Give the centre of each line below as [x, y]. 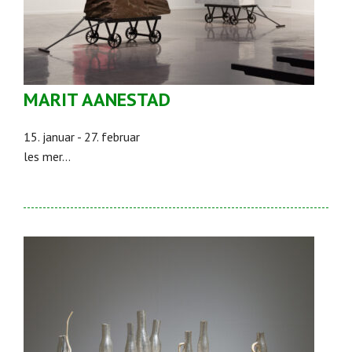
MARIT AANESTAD [97, 99]
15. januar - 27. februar [82, 136]
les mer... [47, 156]
